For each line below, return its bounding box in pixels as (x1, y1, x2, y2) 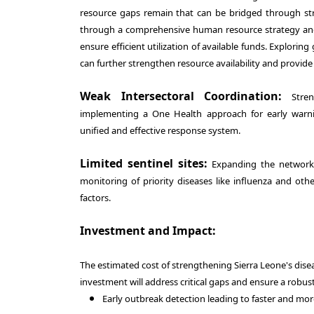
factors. (80, 191, 111, 204)
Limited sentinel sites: (80, 156, 208, 171)
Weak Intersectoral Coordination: (80, 88, 282, 104)
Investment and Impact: (80, 223, 216, 238)
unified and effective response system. (80, 124, 240, 137)
